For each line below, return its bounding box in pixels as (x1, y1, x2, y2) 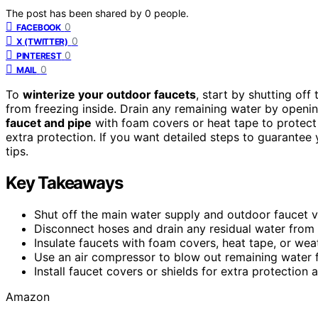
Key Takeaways (6, 172, 123, 193)
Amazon (6, 289, 50, 304)
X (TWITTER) (16, 35, 68, 47)
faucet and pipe (6, 115, 92, 130)
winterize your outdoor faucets (23, 87, 196, 102)
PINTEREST (16, 50, 62, 61)
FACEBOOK (16, 21, 61, 33)
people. (154, 6, 189, 19)
